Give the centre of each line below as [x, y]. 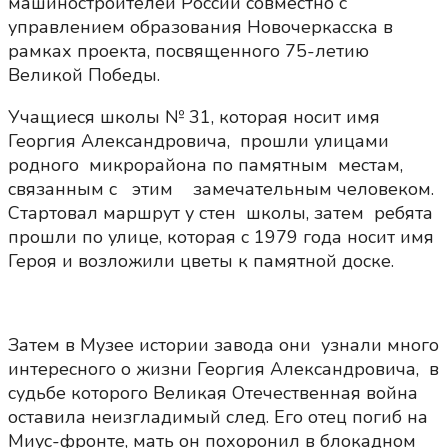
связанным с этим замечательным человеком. [223, 189]
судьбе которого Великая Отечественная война [213, 393]
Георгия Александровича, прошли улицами [198, 141]
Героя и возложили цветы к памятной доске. [201, 261]
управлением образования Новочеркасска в [200, 27]
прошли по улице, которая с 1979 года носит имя [221, 237]
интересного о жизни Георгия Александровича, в [223, 369]
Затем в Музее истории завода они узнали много [223, 345]
